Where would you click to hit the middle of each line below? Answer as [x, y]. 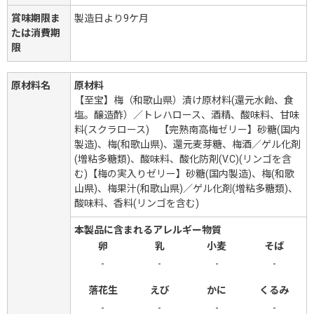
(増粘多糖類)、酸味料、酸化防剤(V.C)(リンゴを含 [183, 159]
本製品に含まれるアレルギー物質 [148, 230]
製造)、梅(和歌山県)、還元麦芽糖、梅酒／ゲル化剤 [187, 144]
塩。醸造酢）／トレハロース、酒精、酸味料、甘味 [187, 115]
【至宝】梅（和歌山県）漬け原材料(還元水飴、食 [184, 100]
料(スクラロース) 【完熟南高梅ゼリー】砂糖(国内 [187, 129]
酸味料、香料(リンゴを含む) [137, 203]
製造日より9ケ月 [111, 18]
